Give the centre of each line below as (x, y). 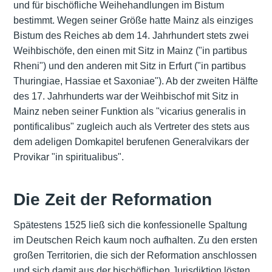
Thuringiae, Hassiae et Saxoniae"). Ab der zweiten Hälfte (135, 81)
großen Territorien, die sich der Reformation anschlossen (135, 255)
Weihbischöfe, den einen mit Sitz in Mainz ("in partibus (130, 51)
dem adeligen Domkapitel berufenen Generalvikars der (131, 142)
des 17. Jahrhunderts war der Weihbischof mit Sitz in (126, 97)
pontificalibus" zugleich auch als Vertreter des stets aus (131, 127)
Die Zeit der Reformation (112, 199)
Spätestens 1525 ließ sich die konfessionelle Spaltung (130, 225)
